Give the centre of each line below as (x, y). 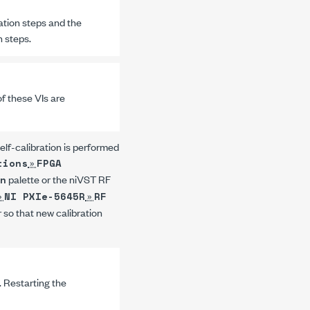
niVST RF (90, 179)
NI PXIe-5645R (45, 196)
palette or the (38, 179)
